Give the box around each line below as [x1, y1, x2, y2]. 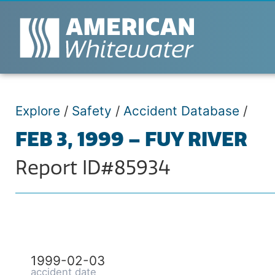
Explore [15, 103, 60, 118]
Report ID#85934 [15, 157, 171, 179]
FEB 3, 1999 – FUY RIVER [15, 127, 247, 151]
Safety [72, 103, 112, 118]
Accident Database [123, 103, 239, 118]
